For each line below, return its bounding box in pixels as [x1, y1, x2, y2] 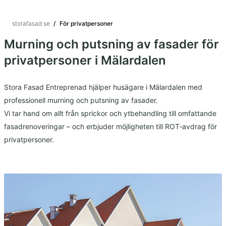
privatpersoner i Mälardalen [4, 53, 166, 68]
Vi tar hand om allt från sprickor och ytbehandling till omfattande [4, 109, 216, 118]
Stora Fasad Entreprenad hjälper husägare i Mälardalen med [4, 83, 202, 91]
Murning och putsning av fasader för [4, 37, 219, 51]
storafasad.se [12, 20, 50, 27]
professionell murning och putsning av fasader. [4, 96, 158, 104]
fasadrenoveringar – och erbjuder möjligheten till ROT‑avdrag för [4, 122, 217, 131]
